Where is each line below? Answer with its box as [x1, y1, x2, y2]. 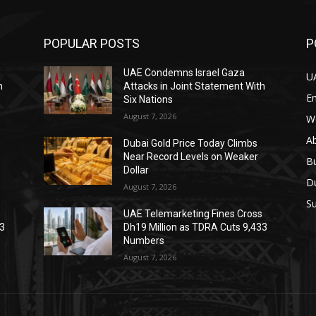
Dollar [123, 164, 150, 176]
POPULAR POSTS [44, 36, 140, 51]
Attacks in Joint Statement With [123, 80, 266, 92]
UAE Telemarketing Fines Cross [123, 208, 263, 220]
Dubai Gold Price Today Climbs [123, 138, 258, 150]
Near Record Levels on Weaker [123, 151, 259, 163]
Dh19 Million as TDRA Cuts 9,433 [123, 221, 268, 233]
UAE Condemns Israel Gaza [123, 67, 245, 79]
